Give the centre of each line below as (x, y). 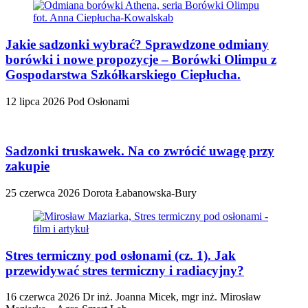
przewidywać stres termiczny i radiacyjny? (125, 270)
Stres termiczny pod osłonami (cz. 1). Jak (121, 255)
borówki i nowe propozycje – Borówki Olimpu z (141, 59)
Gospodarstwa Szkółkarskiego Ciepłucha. (123, 74)
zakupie (27, 166)
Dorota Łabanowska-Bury (140, 192)
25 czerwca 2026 (43, 192)
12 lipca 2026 (35, 101)
